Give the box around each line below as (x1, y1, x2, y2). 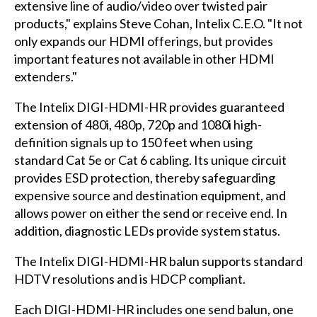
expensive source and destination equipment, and (13, 188, 286, 204)
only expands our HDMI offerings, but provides (13, 33, 273, 50)
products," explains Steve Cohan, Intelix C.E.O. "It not (13, 16, 303, 32)
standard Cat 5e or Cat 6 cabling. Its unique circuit (13, 152, 287, 168)
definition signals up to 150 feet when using (13, 134, 253, 151)
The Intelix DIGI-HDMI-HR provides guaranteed (13, 99, 284, 115)
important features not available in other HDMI (13, 51, 275, 67)
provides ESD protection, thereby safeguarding (13, 170, 275, 186)
